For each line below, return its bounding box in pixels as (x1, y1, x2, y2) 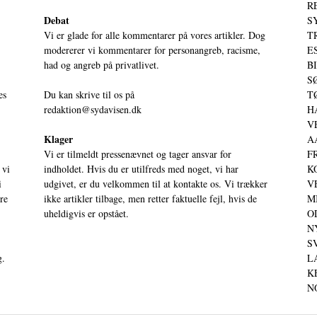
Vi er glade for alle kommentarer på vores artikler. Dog (44, 28, 265, 42)
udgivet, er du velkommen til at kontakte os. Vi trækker (44, 177, 267, 190)
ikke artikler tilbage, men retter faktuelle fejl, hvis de (44, 192, 257, 205)
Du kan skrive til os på (44, 88, 134, 101)
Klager (44, 132, 73, 146)
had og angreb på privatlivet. (44, 58, 159, 71)
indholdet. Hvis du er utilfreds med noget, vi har (44, 162, 238, 175)
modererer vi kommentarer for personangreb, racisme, (44, 43, 260, 57)
